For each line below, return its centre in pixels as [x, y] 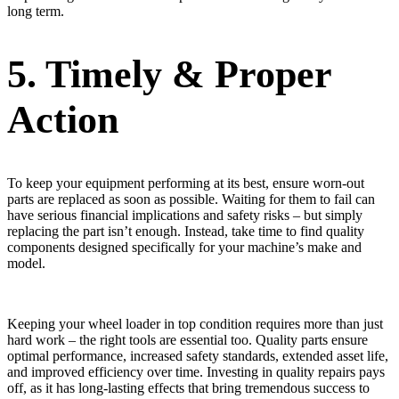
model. [26, 263]
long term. [36, 11]
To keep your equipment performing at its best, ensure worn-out [186, 183]
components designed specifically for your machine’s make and [184, 247]
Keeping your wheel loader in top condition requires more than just [195, 323]
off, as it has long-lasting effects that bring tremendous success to [188, 387]
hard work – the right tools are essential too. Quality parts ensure [187, 339]
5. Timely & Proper [169, 75]
